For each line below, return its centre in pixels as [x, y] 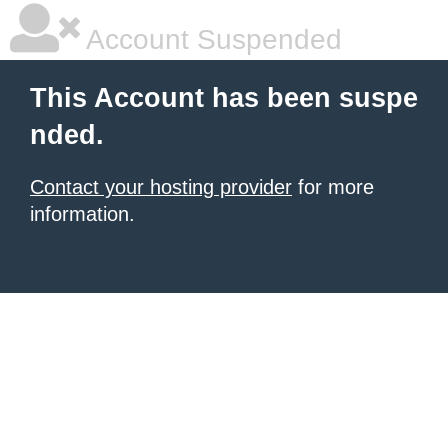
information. [82, 214]
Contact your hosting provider [161, 187]
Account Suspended [211, 39]
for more [333, 187]
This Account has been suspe [224, 98]
